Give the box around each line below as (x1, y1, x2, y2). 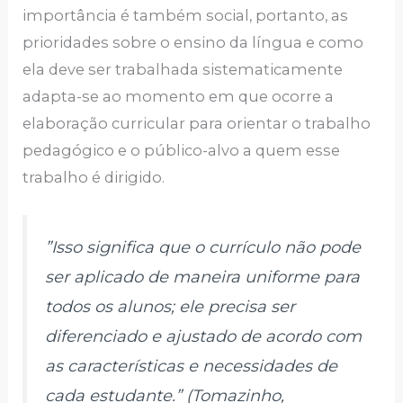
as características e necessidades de (45, 355, 338, 376)
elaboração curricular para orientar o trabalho (22, 113, 372, 132)
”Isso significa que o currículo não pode (45, 237, 362, 257)
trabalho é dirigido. (22, 167, 166, 186)
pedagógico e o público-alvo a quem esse (22, 140, 341, 159)
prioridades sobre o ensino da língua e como (22, 32, 364, 51)
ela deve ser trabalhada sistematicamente (22, 59, 344, 78)
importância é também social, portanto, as (22, 5, 349, 24)
